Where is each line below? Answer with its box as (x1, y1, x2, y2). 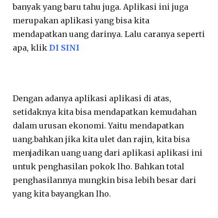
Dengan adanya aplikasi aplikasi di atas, (13, 93, 172, 104)
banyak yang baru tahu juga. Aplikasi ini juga (13, 2, 189, 12)
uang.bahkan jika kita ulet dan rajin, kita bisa (13, 134, 190, 145)
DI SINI (49, 43, 80, 53)
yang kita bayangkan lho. (13, 189, 111, 199)
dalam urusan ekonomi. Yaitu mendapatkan (13, 121, 184, 131)
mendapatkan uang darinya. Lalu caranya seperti (13, 29, 205, 39)
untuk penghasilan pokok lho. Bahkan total (13, 162, 185, 172)
